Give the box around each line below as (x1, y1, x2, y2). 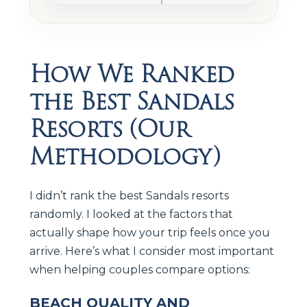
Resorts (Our (29, 110, 189, 147)
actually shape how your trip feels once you (29, 225, 270, 239)
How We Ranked (29, 55, 234, 93)
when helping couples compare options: (29, 262, 250, 276)
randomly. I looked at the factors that (29, 207, 233, 221)
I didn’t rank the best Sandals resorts (29, 188, 229, 202)
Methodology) (29, 137, 220, 175)
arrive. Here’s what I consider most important (29, 244, 274, 258)
